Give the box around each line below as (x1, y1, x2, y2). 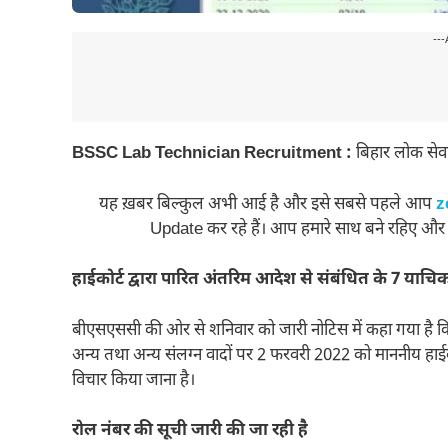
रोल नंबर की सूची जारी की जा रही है (72, 420, 308, 443)
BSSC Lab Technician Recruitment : (72, 143, 356, 166)
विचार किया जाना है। (72, 369, 195, 392)
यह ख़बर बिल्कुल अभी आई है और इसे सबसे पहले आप (98, 193, 436, 216)
